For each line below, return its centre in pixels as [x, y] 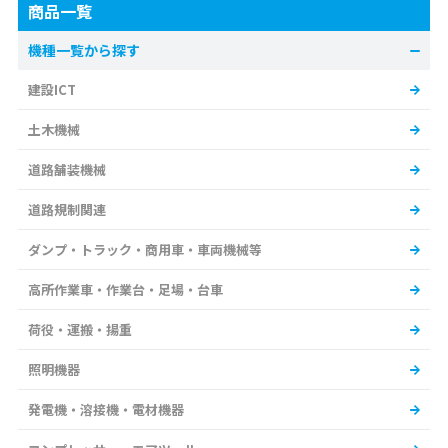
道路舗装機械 [67, 170]
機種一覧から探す [84, 50]
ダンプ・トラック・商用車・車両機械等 [145, 250]
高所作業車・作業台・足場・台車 [125, 290]
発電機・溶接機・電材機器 [106, 410]
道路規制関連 [67, 210]
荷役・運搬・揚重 [80, 330]
